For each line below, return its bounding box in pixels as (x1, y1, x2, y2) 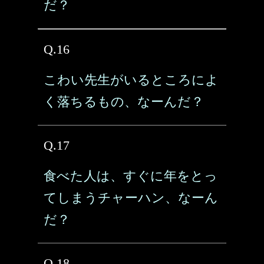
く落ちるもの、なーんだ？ (44, 94, 204, 109)
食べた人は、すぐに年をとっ (44, 169, 217, 183)
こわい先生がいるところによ (44, 72, 219, 87)
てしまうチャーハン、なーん (44, 190, 218, 205)
